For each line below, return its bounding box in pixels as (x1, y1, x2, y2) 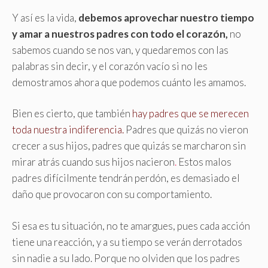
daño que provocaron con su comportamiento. (12, 188, 212, 201)
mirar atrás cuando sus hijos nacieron (12, 156, 175, 169)
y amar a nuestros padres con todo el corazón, (12, 27, 228, 40)
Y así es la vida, (12, 11, 78, 24)
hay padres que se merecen (132, 107, 249, 120)
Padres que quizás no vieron (124, 123, 248, 136)
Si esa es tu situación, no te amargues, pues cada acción (12, 219, 250, 232)
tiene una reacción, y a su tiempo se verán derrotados (12, 235, 242, 248)
